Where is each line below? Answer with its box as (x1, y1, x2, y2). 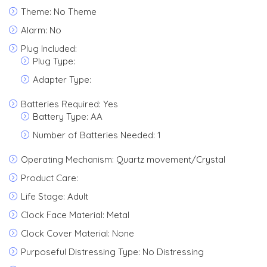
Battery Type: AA (33, 111, 103, 122)
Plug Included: (21, 43, 77, 54)
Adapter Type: (33, 74, 91, 85)
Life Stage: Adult (21, 191, 88, 202)
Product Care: (21, 172, 78, 184)
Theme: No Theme (21, 6, 97, 17)
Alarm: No (21, 24, 61, 36)
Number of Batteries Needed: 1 (33, 129, 161, 141)
